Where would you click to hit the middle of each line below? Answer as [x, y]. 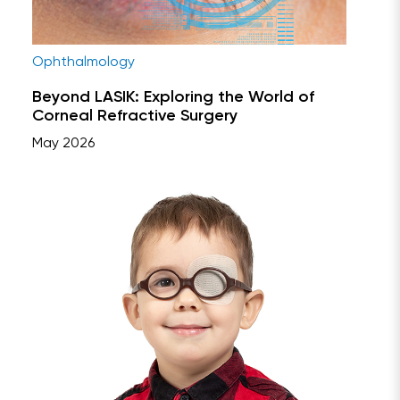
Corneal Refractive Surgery [135, 117]
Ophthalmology [83, 63]
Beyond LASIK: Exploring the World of [173, 98]
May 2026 [63, 144]
